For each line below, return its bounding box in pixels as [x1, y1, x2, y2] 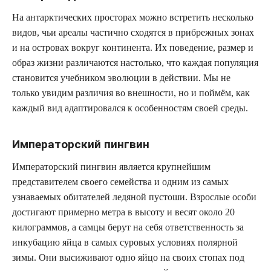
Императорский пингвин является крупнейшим [12, 161, 211, 172]
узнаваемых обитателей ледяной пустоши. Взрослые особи [12, 191, 256, 202]
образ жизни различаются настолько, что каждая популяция [12, 57, 258, 68]
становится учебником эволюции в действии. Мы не [12, 72, 230, 83]
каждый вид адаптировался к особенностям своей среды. [12, 102, 248, 113]
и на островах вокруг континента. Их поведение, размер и [12, 42, 253, 53]
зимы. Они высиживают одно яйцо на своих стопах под [12, 252, 244, 263]
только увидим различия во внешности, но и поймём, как [12, 87, 250, 98]
